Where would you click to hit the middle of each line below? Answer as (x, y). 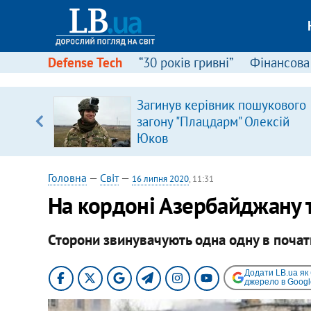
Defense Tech (85, 62)
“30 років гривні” (186, 62)
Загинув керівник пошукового (221, 105)
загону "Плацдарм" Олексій (213, 121)
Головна (67, 178)
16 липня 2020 (160, 179)
